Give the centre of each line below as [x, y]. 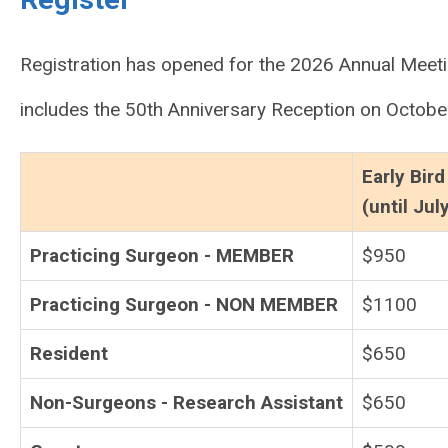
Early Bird [403, 177]
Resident [69, 354]
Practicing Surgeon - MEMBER [162, 256]
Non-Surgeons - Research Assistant [186, 403]
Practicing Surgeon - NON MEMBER [184, 305]
